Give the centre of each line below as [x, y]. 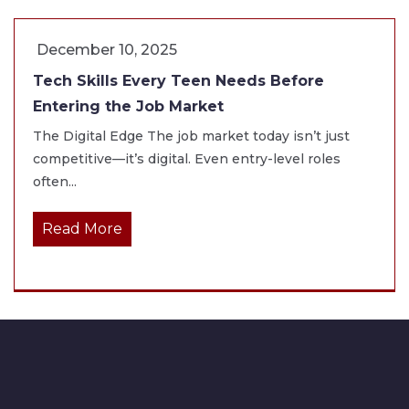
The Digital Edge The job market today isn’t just [191, 136]
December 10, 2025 [107, 49]
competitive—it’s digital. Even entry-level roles [187, 158]
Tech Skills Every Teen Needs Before [178, 80]
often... [55, 181]
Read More [82, 228]
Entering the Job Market [128, 106]
